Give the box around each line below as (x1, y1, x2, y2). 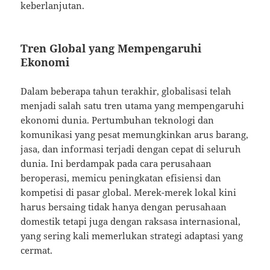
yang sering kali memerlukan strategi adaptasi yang (20, 230, 243, 242)
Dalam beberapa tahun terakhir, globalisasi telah (20, 85, 232, 98)
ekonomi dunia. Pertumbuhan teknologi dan (20, 114, 215, 127)
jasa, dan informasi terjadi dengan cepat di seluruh (20, 143, 242, 155)
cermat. (20, 244, 53, 257)
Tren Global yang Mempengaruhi (20, 41, 202, 56)
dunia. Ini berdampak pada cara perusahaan (20, 157, 212, 170)
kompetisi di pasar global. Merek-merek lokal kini (20, 186, 237, 199)
